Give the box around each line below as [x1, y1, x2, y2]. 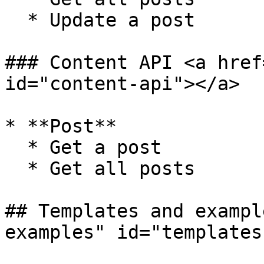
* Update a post [5, 9, 27, 31]
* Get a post [5, 137, 27, 158]
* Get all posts [5, 158, 27, 179]
